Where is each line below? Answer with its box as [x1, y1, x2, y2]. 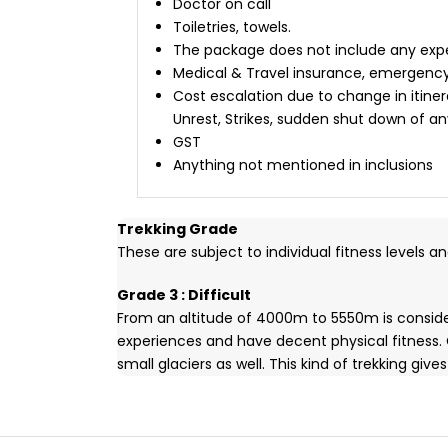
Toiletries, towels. [173, 17, 291, 37]
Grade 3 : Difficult [117, 285, 251, 305]
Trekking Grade [117, 219, 238, 239]
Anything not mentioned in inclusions [173, 155, 433, 175]
